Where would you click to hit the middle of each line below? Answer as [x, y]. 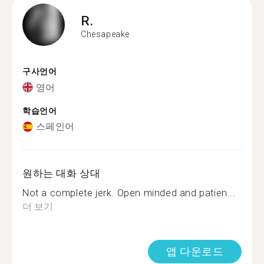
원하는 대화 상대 [62, 173]
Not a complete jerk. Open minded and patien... [129, 193]
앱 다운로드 [195, 251]
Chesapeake [105, 34]
